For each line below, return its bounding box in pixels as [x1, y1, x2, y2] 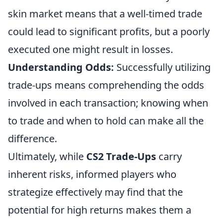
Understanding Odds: [8, 60, 114, 74]
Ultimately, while [8, 150, 86, 163]
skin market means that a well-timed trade [8, 7, 202, 20]
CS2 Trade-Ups [86, 150, 156, 163]
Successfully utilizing [114, 60, 211, 74]
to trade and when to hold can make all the [8, 114, 204, 127]
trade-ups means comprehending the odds [8, 78, 204, 92]
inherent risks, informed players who [8, 167, 176, 181]
